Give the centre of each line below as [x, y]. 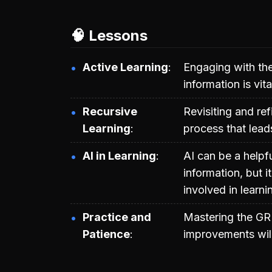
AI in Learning [119, 155]
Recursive [110, 111]
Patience [106, 234]
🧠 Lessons [109, 35]
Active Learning [125, 67]
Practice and [117, 217]
